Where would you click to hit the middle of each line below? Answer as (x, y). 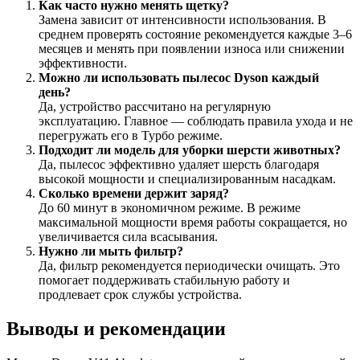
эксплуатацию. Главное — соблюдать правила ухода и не (196, 121)
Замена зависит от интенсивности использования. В (182, 19)
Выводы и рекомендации (116, 328)
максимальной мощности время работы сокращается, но (193, 222)
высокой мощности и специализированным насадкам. (187, 178)
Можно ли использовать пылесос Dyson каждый (179, 77)
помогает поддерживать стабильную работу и (164, 280)
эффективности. (83, 63)
